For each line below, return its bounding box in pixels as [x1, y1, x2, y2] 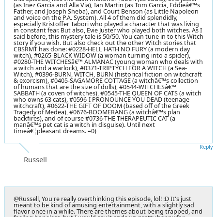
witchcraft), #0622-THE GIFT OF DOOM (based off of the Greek [14, 101, 189, 110]
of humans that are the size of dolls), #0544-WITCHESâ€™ [14, 82, 176, 91]
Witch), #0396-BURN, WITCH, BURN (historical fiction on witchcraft [14, 70, 202, 78]
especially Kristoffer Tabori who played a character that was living [14, 19, 199, 28]
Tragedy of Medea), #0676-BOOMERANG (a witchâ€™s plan [14, 108, 180, 116]
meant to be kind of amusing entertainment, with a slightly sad [14, 201, 194, 209]
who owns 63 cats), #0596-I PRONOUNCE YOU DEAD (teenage [14, 95, 189, 104]
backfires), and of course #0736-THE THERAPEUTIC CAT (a [14, 114, 175, 123]
